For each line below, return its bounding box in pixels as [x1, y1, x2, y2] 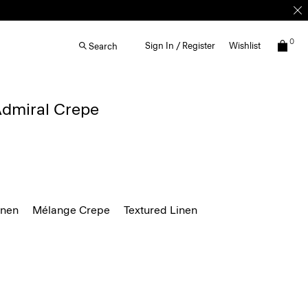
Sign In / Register [145, 41, 215, 51]
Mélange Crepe [32, 203, 110, 217]
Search [89, 41, 118, 52]
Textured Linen [124, 203, 197, 217]
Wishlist [229, 41, 261, 51]
